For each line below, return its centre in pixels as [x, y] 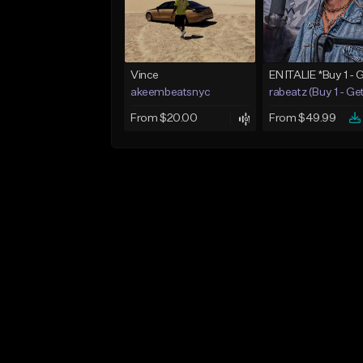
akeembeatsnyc [171, 93]
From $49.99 [302, 119]
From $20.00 [164, 119]
